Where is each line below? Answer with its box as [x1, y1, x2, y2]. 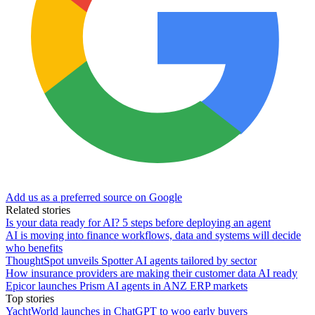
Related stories [6, 203, 70, 216]
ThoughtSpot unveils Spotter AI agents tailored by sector [6, 254, 257, 266]
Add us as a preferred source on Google [6, 191, 182, 203]
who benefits [6, 241, 63, 254]
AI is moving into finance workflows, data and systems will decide [6, 229, 301, 241]
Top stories [6, 292, 54, 304]
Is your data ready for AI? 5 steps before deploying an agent [6, 216, 271, 229]
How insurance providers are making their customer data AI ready [6, 266, 297, 279]
